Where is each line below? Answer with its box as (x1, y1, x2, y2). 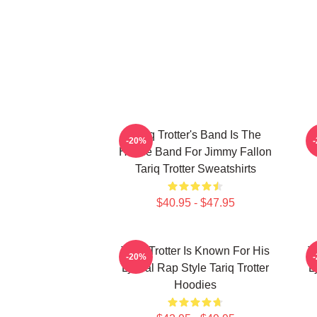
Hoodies (174, 279, 217, 291)
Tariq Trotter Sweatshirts (134, 163, 256, 175)
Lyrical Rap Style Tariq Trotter (122, 262, 269, 274)
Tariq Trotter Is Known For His (121, 245, 270, 257)
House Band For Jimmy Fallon (119, 146, 272, 158)
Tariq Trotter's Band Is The (129, 129, 261, 141)
